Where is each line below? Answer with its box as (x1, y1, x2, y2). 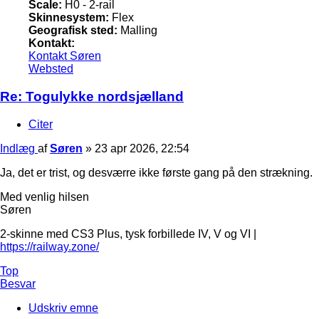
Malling (117, 24, 157, 37)
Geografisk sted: (28, 24, 117, 37)
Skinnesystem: (28, 11, 109, 24)
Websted (28, 63, 73, 75)
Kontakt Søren (28, 50, 101, 63)
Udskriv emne (28, 301, 98, 314)
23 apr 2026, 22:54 (95, 142, 189, 155)
